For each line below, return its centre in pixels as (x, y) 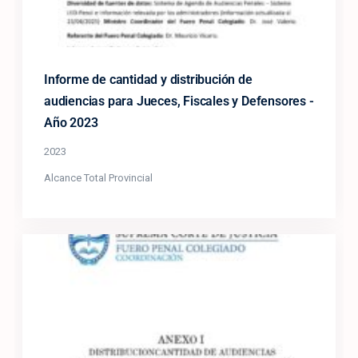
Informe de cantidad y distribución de (148, 79)
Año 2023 (71, 122)
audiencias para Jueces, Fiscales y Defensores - (179, 101)
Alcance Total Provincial (98, 177)
